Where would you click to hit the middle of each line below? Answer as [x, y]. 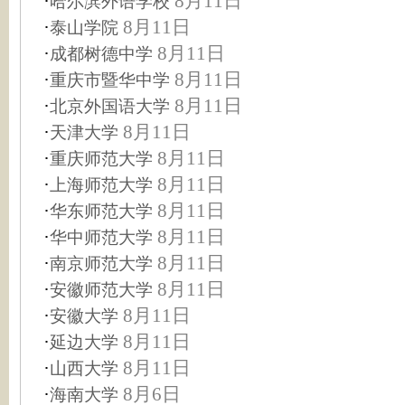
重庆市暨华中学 [110, 80]
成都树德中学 [101, 54]
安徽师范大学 [101, 290]
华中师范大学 [101, 237]
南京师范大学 [101, 264]
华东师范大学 [101, 211]
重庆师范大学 [101, 159]
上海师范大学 [101, 185]
